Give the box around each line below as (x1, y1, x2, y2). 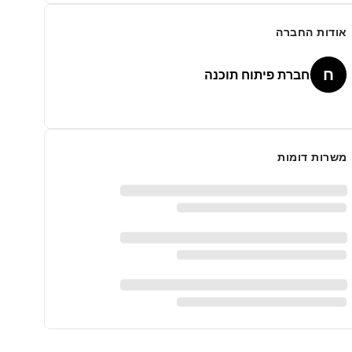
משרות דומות (277, 149, 347, 164)
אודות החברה (276, 24, 347, 39)
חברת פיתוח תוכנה (203, 66, 310, 83)
